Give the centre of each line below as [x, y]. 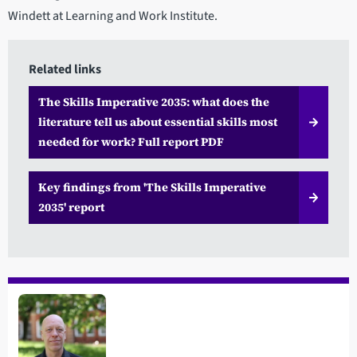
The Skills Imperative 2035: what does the [153, 102]
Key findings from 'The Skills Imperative [152, 187]
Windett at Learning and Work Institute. [113, 16]
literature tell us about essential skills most [157, 122]
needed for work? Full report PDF [131, 142]
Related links [65, 69]
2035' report [71, 207]
